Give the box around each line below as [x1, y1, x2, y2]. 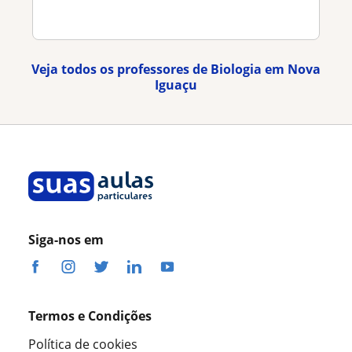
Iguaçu [155, 75, 197, 93]
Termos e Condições [28, 306, 152, 324]
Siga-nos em [28, 230, 104, 248]
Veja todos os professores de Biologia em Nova [31, 60, 321, 78]
